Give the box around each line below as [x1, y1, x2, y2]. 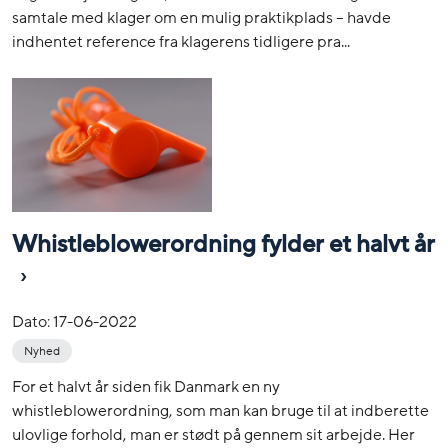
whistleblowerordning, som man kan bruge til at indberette [12, 400, 429, 422]
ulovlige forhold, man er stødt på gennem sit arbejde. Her [12, 424, 415, 446]
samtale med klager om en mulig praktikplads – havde [12, 7, 391, 30]
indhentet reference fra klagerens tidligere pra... [12, 31, 350, 54]
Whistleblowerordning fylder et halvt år [12, 228, 435, 260]
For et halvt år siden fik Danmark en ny [12, 376, 280, 398]
